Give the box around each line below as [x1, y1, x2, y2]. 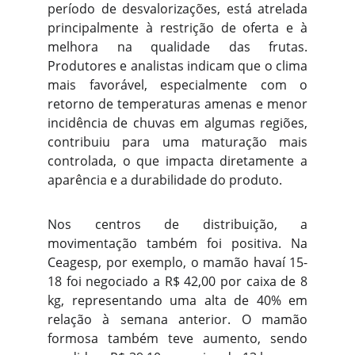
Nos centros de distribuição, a [48, 216, 307, 233]
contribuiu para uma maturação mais [48, 133, 307, 151]
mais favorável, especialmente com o [48, 76, 307, 94]
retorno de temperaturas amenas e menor [48, 95, 307, 113]
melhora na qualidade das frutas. [48, 38, 307, 55]
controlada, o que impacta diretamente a [48, 152, 307, 170]
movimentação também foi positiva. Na [48, 235, 307, 252]
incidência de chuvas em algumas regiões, [48, 114, 307, 132]
